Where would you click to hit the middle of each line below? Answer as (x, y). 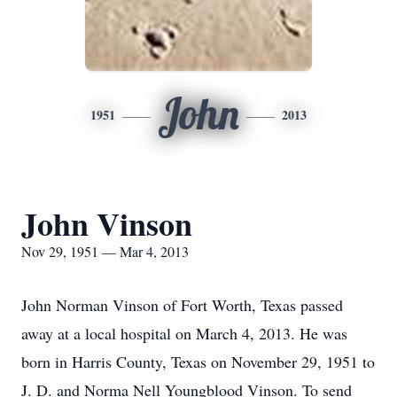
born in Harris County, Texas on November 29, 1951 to (198, 362)
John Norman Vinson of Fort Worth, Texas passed (182, 305)
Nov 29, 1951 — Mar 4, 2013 (105, 251)
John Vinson (107, 223)
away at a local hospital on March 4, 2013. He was (184, 333)
